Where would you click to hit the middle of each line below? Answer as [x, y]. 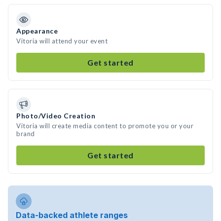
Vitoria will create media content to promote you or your [105, 126]
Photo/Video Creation [56, 116]
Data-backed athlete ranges [72, 215]
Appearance [37, 31]
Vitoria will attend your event [62, 41]
